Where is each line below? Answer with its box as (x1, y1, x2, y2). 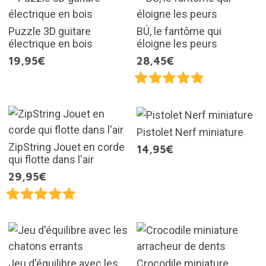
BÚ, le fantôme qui (137, 25, 221, 38)
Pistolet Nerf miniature (137, 126, 243, 139)
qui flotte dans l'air (8, 153, 94, 166)
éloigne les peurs (137, 37, 217, 50)
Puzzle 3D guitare (8, 25, 91, 38)
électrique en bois (8, 37, 93, 50)
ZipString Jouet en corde (8, 141, 125, 154)
